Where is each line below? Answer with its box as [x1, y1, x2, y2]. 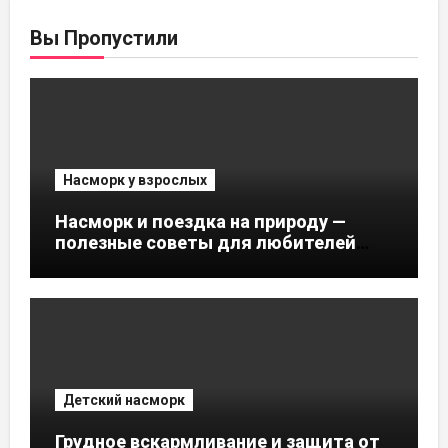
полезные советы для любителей [54, 232, 356, 254]
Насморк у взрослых [62, 172, 207, 189]
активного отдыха [54, 253, 219, 275]
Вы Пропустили [29, 26, 178, 51]
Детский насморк [62, 391, 185, 408]
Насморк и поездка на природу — [54, 211, 346, 233]
